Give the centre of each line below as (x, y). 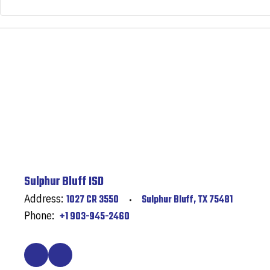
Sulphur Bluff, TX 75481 (187, 200)
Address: (44, 198)
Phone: (39, 215)
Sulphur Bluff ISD (64, 181)
